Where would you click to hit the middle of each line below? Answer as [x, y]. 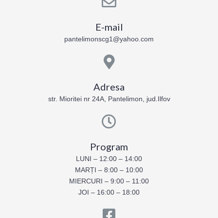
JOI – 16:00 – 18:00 [109, 192]
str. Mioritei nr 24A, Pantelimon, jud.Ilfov [109, 99]
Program [109, 146]
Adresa [109, 86]
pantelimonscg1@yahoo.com [109, 39]
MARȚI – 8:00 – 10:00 [109, 170]
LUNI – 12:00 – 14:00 [109, 159]
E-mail [109, 27]
